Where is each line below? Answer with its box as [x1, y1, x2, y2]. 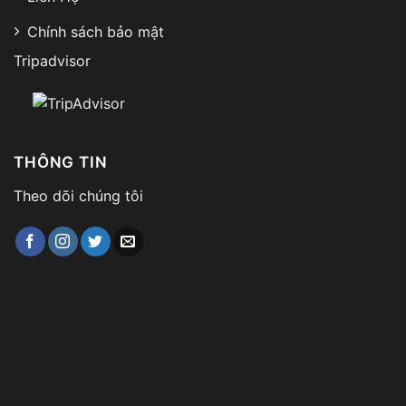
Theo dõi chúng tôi [14, 187, 143, 206]
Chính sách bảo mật [27, 22, 164, 41]
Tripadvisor [14, 51, 91, 70]
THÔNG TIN [14, 153, 108, 172]
